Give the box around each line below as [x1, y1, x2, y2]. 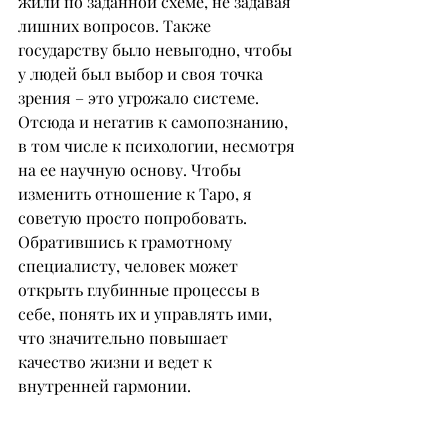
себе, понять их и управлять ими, [18, 303, 276, 324]
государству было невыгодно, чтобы [18, 39, 296, 60]
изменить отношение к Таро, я [18, 183, 256, 204]
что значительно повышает [18, 327, 232, 348]
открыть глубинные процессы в [18, 279, 264, 300]
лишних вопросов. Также [18, 15, 215, 36]
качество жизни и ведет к [18, 351, 216, 372]
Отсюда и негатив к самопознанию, [18, 111, 292, 132]
